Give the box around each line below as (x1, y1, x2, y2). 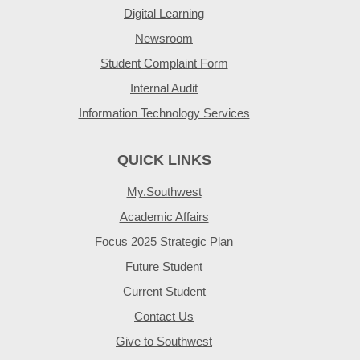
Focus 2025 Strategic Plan (95, 235, 233, 248)
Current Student (122, 284, 206, 298)
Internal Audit (130, 81, 198, 95)
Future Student (125, 260, 202, 273)
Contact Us (134, 309, 194, 323)
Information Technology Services (78, 106, 250, 120)
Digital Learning (124, 6, 204, 20)
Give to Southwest (116, 334, 212, 348)
